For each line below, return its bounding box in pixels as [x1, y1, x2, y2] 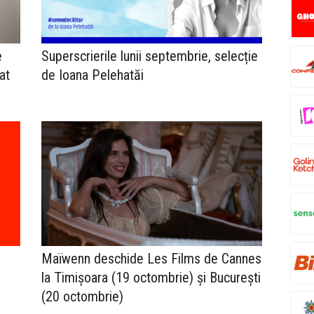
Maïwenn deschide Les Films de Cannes [41, 250, 261, 267]
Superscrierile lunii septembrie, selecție [41, 48, 258, 65]
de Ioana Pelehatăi [41, 67, 144, 84]
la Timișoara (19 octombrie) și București [41, 268, 261, 286]
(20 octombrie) [41, 287, 123, 305]
